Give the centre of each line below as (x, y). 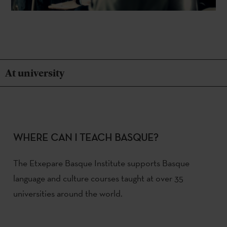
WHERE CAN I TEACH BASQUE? (86, 137)
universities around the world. (68, 193)
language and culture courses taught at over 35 (98, 178)
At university (35, 73)
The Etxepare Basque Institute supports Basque (101, 163)
